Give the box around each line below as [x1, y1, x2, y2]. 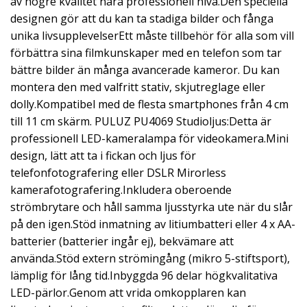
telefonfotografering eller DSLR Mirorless [10, 165, 226, 180]
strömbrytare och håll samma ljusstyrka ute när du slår [10, 199, 293, 214]
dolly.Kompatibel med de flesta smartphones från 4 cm [10, 97, 288, 112]
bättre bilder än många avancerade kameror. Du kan [10, 62, 280, 77]
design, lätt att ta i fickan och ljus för [10, 148, 196, 163]
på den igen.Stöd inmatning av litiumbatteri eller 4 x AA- [10, 217, 295, 232]
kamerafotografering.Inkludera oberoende [10, 182, 232, 197]
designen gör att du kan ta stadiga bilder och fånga [10, 11, 273, 26]
